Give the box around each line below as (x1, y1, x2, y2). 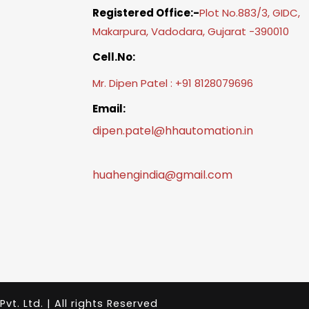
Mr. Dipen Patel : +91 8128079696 (92, 75, 253, 90)
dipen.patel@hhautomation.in (92, 123, 253, 139)
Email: (92, 101, 126, 117)
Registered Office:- (92, 5, 199, 20)
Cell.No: (92, 50, 135, 65)
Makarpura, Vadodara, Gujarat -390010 (92, 23, 289, 39)
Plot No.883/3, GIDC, (199, 5, 300, 20)
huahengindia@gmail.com (92, 167, 232, 183)
